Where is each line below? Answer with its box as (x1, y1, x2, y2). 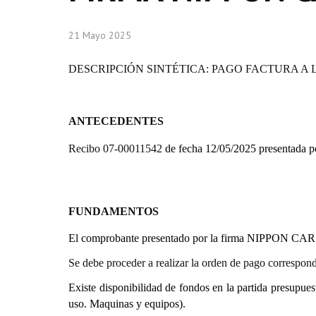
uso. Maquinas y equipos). (68, 298, 186, 310)
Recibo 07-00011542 (68, 142, 165, 154)
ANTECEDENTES (68, 115, 164, 127)
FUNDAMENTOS (68, 205, 159, 217)
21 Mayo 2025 (68, 29, 131, 42)
